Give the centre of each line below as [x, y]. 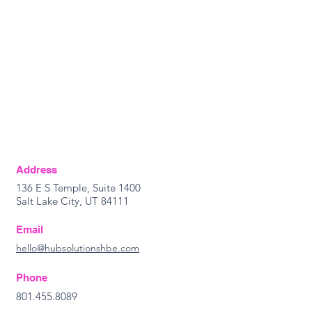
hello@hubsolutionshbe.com [78, 248]
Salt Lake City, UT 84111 [73, 201]
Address [37, 170]
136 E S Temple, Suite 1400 [79, 188]
